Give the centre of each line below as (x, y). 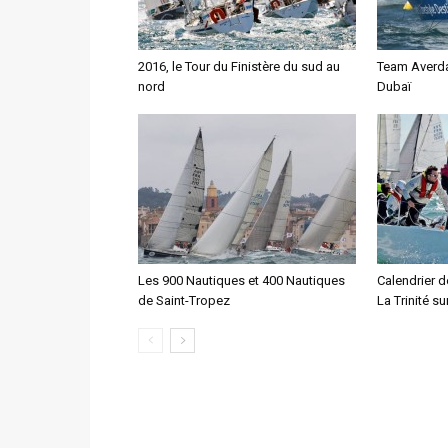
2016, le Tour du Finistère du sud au (239, 66)
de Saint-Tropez (184, 300)
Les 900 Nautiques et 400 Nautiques (241, 280)
